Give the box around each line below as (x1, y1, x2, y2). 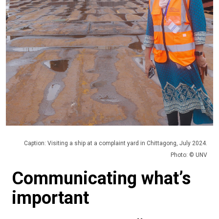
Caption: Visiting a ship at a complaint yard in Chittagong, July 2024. (24, 139, 207, 147)
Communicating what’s (12, 168, 191, 189)
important (12, 187, 89, 208)
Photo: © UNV (171, 151, 207, 158)
